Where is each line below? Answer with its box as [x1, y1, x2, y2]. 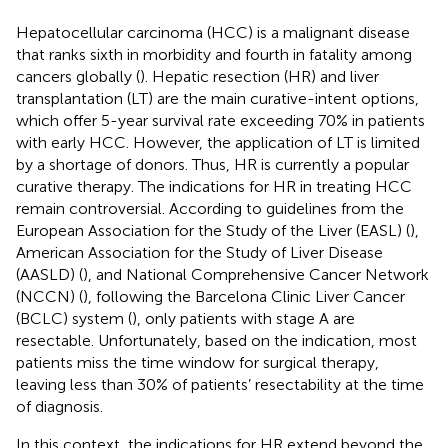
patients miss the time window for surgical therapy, [16, 352, 379, 372]
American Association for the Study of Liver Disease [16, 242, 383, 262]
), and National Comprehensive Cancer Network [83, 264, 429, 284]
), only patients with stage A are [132, 308, 355, 328]
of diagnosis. [16, 396, 103, 416]
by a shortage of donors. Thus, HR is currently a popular [16, 154, 409, 174]
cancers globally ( [16, 66, 140, 86]
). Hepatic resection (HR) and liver [140, 66, 379, 86]
